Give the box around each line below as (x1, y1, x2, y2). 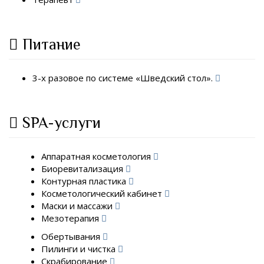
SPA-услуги (22, 114, 101, 131)
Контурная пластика (41, 174, 128, 187)
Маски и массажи (41, 199, 115, 212)
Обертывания (41, 230, 103, 242)
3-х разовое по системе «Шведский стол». (32, 71, 215, 84)
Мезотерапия (41, 212, 101, 224)
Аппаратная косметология (41, 150, 153, 162)
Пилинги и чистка (41, 243, 118, 255)
